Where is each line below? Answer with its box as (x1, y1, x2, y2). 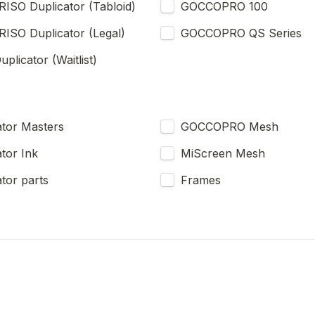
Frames (181, 173, 221, 187)
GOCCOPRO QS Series (181, 26, 302, 40)
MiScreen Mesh (181, 146, 265, 160)
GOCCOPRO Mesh (181, 120, 278, 134)
